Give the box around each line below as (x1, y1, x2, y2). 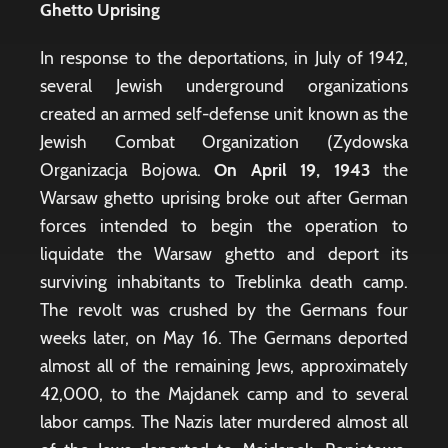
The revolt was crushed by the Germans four (40, 299, 408, 320)
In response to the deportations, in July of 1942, (40, 47, 408, 68)
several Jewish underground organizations (40, 75, 408, 96)
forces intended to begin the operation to (40, 215, 408, 236)
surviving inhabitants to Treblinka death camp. (40, 271, 408, 292)
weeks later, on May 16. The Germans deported (40, 327, 408, 348)
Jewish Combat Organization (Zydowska (40, 131, 408, 152)
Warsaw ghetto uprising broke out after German (40, 187, 408, 208)
